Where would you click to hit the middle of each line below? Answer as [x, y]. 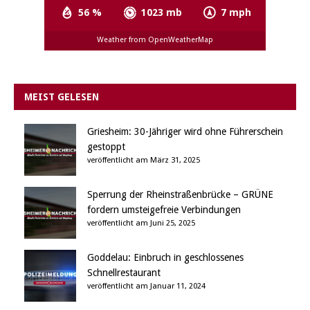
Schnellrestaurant [124, 272]
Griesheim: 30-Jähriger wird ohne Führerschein [185, 131]
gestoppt [106, 146]
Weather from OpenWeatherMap [155, 40]
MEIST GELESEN [62, 97]
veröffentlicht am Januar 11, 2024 [146, 286]
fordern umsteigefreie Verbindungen [164, 209]
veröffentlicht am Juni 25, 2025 [141, 223]
